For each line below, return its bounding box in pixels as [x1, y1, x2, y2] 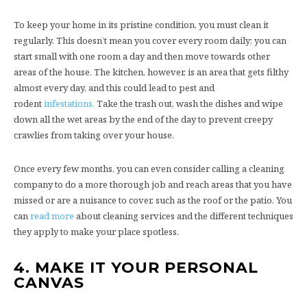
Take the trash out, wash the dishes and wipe [95, 97, 283, 110]
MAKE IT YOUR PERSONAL [35, 258, 258, 277]
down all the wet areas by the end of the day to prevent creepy [14, 112, 273, 125]
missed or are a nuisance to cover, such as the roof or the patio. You [14, 193, 292, 206]
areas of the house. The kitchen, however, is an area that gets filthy [14, 65, 288, 78]
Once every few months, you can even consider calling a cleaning [14, 162, 284, 175]
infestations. [44, 97, 95, 110]
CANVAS [14, 273, 84, 292]
